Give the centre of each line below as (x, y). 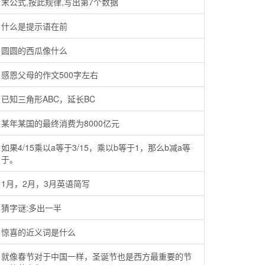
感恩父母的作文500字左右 (50, 75)
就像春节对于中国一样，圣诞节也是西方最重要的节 (96, 256)
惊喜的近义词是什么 (38, 232)
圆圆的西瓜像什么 (34, 50)
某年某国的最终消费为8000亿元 (60, 123)
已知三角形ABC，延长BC (48, 99)
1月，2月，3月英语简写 (46, 183)
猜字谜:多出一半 (31, 208)
